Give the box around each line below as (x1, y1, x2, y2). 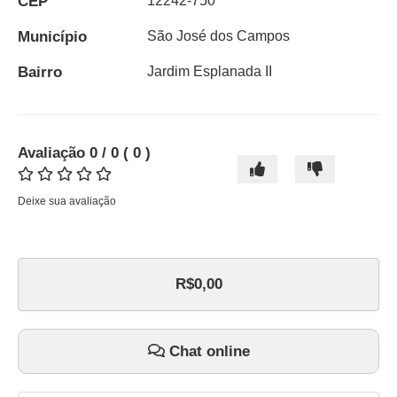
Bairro (18, 64, 62, 82)
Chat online (164, 343, 250, 361)
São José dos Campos (146, 28, 290, 44)
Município (18, 28, 87, 46)
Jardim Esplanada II (146, 64, 272, 80)
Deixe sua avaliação (18, 195, 116, 208)
